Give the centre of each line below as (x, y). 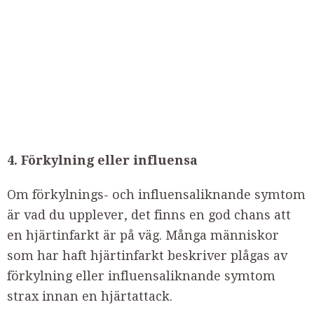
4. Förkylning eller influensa (102, 161)
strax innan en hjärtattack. (90, 296)
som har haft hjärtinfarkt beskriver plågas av (147, 256)
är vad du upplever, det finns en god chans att (149, 215)
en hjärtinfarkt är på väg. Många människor (143, 235)
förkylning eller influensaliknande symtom (141, 276)
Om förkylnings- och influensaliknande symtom (156, 195)
